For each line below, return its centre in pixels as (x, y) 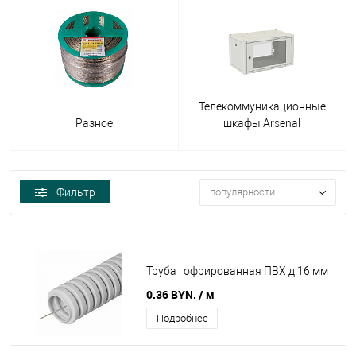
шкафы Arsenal (262, 124)
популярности (242, 192)
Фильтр (76, 192)
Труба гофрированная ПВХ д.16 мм (237, 271)
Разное (94, 124)
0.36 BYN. (172, 294)
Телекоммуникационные (262, 107)
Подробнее (182, 318)
